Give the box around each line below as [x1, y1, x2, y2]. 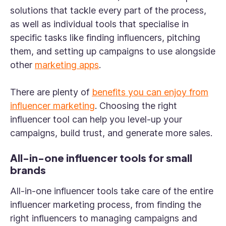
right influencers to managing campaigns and [10, 213, 197, 224]
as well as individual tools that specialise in [10, 19, 189, 30]
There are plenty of [10, 87, 92, 98]
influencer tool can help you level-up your [10, 114, 182, 125]
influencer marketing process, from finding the [10, 199, 201, 210]
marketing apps [35, 60, 99, 71]
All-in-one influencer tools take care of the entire [10, 186, 213, 197]
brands [10, 163, 48, 177]
